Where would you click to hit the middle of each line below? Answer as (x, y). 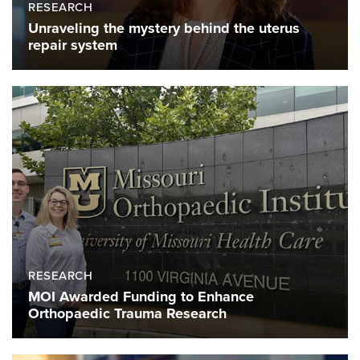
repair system (73, 45)
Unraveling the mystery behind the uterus (164, 29)
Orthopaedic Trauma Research (127, 313)
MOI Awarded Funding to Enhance (141, 296)
